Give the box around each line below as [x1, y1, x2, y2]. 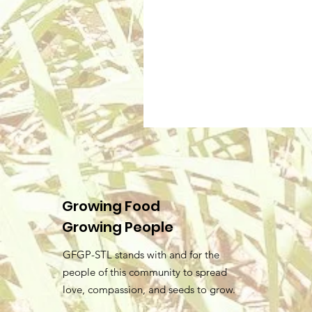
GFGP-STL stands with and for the [63, 248, 219, 261]
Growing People [62, 217, 173, 237]
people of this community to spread [63, 265, 227, 279]
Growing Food [62, 196, 160, 216]
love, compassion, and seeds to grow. [63, 283, 235, 296]
